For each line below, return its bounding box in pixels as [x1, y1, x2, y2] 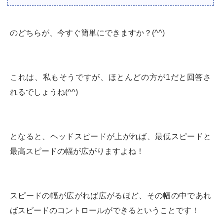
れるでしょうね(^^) [10, 87, 78, 96]
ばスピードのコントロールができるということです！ [10, 206, 199, 215]
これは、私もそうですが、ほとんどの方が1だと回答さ [10, 73, 211, 81]
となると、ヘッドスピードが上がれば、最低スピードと [10, 132, 211, 141]
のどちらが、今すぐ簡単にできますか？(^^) [10, 28, 165, 37]
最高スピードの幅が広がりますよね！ [10, 147, 144, 155]
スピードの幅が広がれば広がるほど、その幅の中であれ [10, 191, 211, 200]
